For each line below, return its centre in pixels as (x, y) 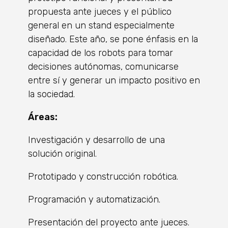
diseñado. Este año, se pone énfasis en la (113, 39)
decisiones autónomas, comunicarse (103, 66)
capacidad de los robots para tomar (101, 53)
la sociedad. (51, 94)
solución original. (62, 153)
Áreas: (43, 117)
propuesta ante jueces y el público (100, 11)
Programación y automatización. (94, 199)
